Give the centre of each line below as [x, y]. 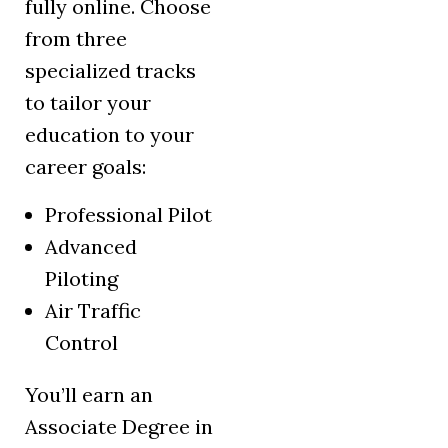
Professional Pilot [128, 215]
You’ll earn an [89, 395]
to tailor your [88, 103]
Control [81, 343]
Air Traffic [93, 311]
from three [76, 39]
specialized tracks [110, 71]
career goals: [85, 167]
